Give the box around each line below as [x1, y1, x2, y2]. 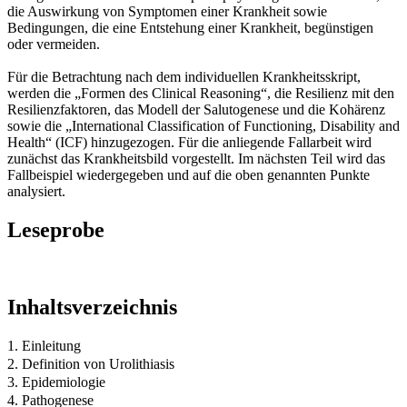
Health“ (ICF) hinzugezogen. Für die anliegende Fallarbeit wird [7, 134, 372, 150]
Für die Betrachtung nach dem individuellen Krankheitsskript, [7, 68, 361, 84]
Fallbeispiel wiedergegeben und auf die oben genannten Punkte [7, 166, 370, 183]
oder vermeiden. [7, 35, 100, 52]
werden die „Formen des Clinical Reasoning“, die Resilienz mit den [7, 84, 394, 101]
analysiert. [7, 183, 65, 199]
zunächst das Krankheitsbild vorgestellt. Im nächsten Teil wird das [7, 150, 385, 166]
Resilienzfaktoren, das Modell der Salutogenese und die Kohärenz [7, 101, 385, 117]
